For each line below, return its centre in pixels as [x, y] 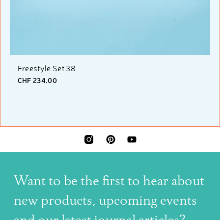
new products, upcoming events [105, 201]
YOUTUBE [141, 144]
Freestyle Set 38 [47, 68]
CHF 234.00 [37, 80]
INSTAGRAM [101, 144]
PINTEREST [123, 144]
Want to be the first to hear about [109, 181]
